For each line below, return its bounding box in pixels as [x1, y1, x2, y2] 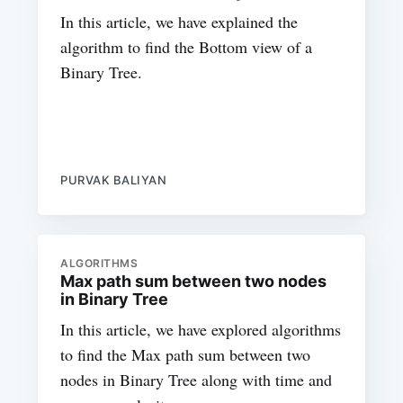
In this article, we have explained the [60, 11, 299, 33]
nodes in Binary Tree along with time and [60, 369, 333, 391]
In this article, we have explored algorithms [60, 318, 342, 341]
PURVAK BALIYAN [60, 173, 167, 188]
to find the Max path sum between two [60, 344, 311, 366]
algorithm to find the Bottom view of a [60, 36, 313, 58]
